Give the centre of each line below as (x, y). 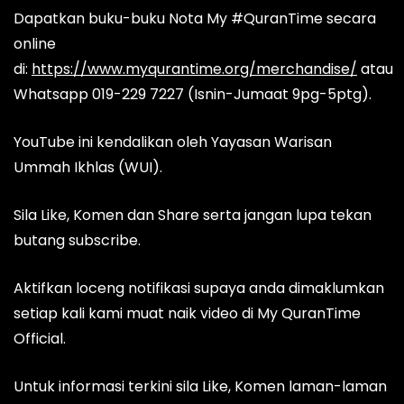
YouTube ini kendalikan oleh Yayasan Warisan (173, 142)
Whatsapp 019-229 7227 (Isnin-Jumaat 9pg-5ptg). (193, 95)
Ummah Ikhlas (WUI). (88, 168)
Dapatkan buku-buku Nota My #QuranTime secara (195, 19)
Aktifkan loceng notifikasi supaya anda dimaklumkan (199, 289)
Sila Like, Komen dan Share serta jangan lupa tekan (193, 216)
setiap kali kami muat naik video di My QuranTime (187, 314)
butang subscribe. (77, 241)
